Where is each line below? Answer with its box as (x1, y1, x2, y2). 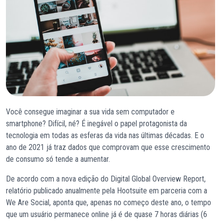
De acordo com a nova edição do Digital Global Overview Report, (6, 174, 206, 184)
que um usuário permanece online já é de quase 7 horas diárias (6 (6, 210, 207, 220)
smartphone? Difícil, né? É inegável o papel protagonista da (6, 119, 187, 129)
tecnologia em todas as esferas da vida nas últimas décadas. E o (6, 131, 204, 141)
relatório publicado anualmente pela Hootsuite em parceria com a (6, 186, 207, 196)
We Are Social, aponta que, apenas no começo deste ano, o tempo (6, 198, 211, 208)
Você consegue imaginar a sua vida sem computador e (6, 107, 175, 117)
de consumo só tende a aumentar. (6, 154, 110, 164)
